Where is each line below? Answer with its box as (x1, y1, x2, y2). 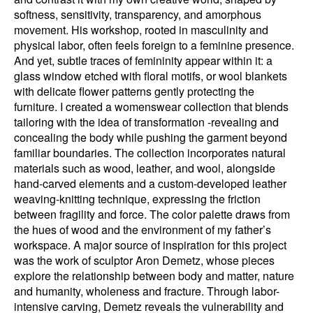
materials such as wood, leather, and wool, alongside (14, 160, 275, 176)
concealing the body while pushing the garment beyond (14, 129, 287, 145)
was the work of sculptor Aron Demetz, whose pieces (14, 252, 275, 268)
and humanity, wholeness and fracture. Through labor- (14, 283, 279, 299)
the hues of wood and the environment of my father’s (14, 221, 271, 238)
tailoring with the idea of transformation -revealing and (14, 114, 279, 130)
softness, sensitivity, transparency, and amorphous (14, 6, 261, 22)
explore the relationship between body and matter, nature (14, 268, 294, 284)
